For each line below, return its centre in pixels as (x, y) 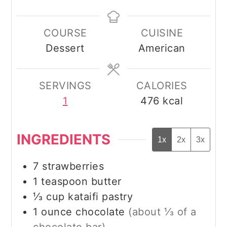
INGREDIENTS (64, 140)
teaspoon (65, 181)
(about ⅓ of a (162, 212)
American (162, 48)
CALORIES (162, 86)
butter (106, 181)
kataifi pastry (101, 196)
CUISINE (162, 33)
